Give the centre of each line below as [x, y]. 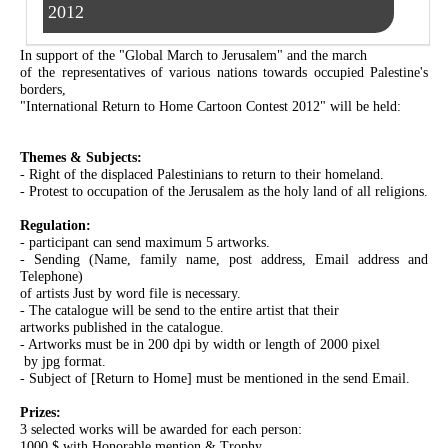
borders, [42, 89]
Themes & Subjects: [80, 157]
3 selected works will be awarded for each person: [160, 429]
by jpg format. [62, 361]
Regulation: [55, 225]
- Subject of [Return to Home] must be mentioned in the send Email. [214, 378]
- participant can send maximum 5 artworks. [144, 242]
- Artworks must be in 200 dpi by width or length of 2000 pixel [199, 344]
